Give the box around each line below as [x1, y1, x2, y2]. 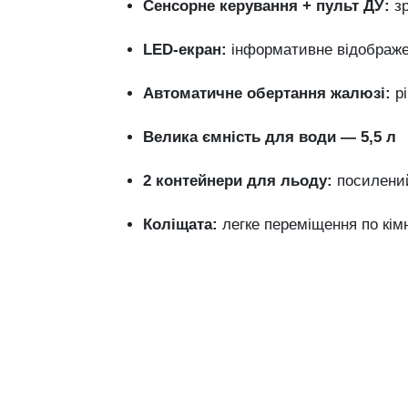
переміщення [264, 216, 362, 233]
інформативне [231, 41, 337, 58]
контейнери [156, 172, 247, 189]
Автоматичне [143, 85, 247, 102]
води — [299, 128, 361, 146]
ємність [202, 128, 265, 146]
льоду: [280, 172, 332, 189]
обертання [247, 85, 331, 102]
